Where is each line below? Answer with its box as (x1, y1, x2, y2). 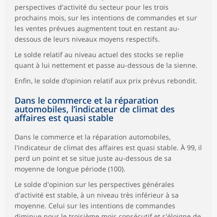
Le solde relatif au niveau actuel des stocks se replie (15, 50, 184, 60)
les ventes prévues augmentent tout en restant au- (15, 24, 180, 33)
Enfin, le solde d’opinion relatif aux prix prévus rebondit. (15, 76, 197, 86)
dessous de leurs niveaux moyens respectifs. (15, 34, 160, 44)
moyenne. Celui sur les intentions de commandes (15, 201, 175, 211)
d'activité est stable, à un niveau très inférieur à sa (15, 190, 179, 200)
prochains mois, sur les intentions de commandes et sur (15, 13, 197, 23)
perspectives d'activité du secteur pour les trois (15, 2, 169, 12)
